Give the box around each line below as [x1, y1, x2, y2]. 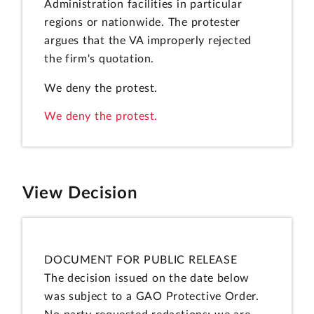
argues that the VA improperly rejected [44, 35, 252, 47]
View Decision [22, 184, 138, 202]
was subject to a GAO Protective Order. [44, 290, 259, 302]
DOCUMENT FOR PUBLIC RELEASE [44, 254, 238, 266]
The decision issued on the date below [44, 272, 250, 284]
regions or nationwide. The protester [44, 17, 241, 29]
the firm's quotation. [44, 53, 154, 65]
